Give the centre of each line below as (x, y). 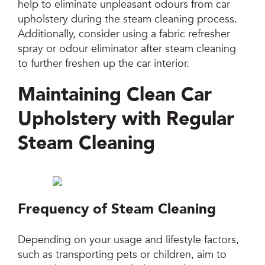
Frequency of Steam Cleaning (117, 209)
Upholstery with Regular (126, 119)
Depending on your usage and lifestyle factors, (129, 240)
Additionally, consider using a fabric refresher (124, 34)
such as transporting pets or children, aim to (122, 254)
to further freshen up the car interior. (104, 63)
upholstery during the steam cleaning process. (128, 19)
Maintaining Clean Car (115, 94)
